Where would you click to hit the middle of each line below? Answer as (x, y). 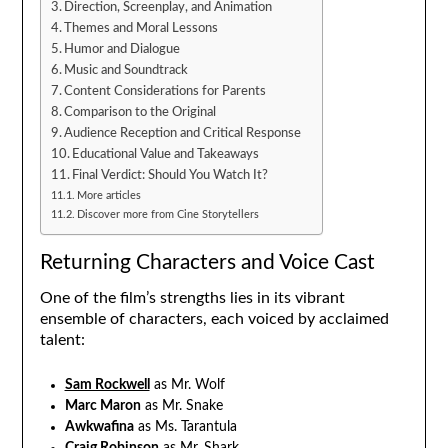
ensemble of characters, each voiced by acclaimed (214, 319)
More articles (108, 195)
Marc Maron (102, 406)
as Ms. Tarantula (185, 427)
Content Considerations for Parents (165, 90)
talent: (62, 340)
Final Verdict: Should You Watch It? (170, 174)
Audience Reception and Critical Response (183, 132)
